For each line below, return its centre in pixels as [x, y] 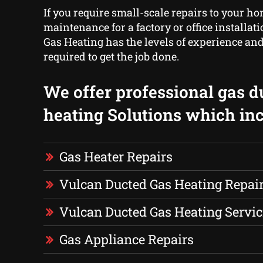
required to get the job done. [111, 57]
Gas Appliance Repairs [126, 240]
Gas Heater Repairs [116, 157]
